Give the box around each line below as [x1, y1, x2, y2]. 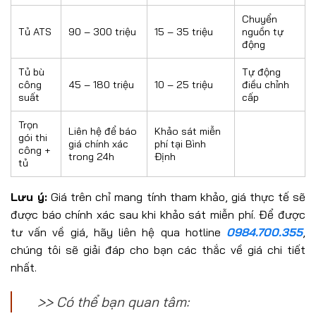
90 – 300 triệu [68, 25, 136, 38]
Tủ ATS [18, 25, 51, 38]
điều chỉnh [242, 78, 289, 91]
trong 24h [68, 150, 114, 163]
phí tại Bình [154, 137, 206, 150]
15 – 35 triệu [154, 25, 213, 38]
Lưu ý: [11, 189, 48, 204]
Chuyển [242, 12, 277, 25]
